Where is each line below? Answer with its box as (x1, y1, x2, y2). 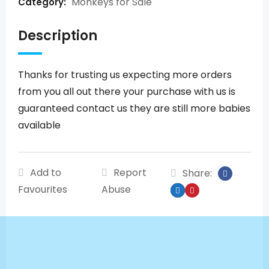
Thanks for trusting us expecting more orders (18, 68, 232, 82)
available (18, 118, 61, 132)
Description (18, 26, 97, 45)
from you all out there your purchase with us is (18, 85, 235, 98)
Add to (30, 166, 61, 180)
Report (113, 166, 147, 180)
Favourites (18, 183, 67, 196)
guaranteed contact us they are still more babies (18, 101, 250, 115)
